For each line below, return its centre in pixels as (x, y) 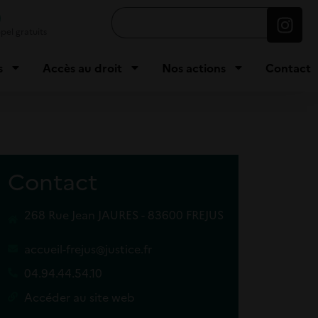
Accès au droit (82, 67)
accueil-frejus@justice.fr (88, 249)
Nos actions (193, 67)
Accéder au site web (79, 297)
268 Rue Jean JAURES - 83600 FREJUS (124, 215)
